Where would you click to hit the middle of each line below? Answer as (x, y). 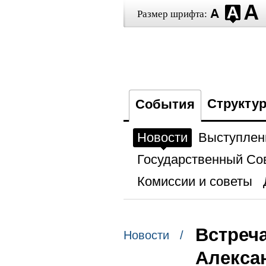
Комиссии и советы (194, 181)
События (165, 104)
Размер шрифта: (172, 14)
